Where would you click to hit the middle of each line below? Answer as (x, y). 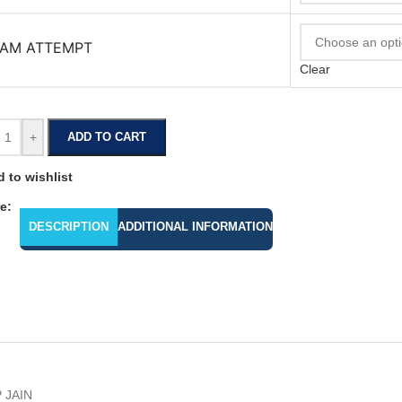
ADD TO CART (107, 137)
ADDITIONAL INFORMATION (195, 227)
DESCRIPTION (69, 227)
